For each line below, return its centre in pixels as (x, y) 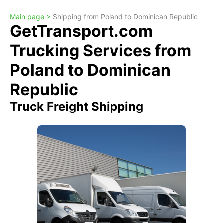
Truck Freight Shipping (77, 106)
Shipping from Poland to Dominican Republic (125, 17)
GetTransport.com (81, 31)
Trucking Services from (101, 51)
